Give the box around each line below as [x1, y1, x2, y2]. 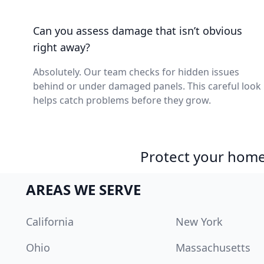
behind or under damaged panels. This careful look [33, 80, 261, 93]
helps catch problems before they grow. [33, 94, 211, 107]
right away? [33, 40, 90, 54]
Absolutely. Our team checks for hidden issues [33, 65, 239, 78]
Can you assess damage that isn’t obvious [33, 24, 242, 38]
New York [176, 214, 223, 229]
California [26, 214, 74, 229]
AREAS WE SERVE [26, 180, 141, 199]
